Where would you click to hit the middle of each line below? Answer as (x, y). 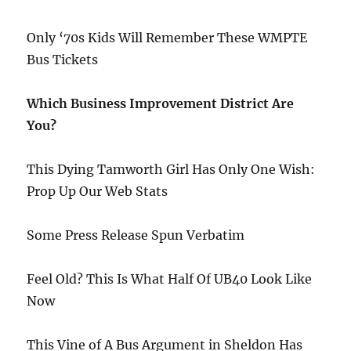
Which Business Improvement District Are (161, 103)
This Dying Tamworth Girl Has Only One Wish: (171, 169)
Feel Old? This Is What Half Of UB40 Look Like (170, 279)
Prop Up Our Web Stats (98, 191)
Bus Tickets (63, 59)
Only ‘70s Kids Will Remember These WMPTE (167, 37)
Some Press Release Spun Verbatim (136, 235)
